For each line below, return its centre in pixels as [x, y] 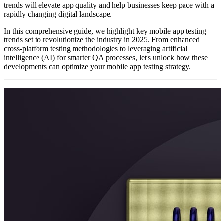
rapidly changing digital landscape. [58, 14]
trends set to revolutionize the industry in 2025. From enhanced [102, 39]
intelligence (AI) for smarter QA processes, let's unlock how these [106, 57]
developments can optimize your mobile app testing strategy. [97, 66]
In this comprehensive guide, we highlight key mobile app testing [105, 31]
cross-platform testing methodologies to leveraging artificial [96, 48]
